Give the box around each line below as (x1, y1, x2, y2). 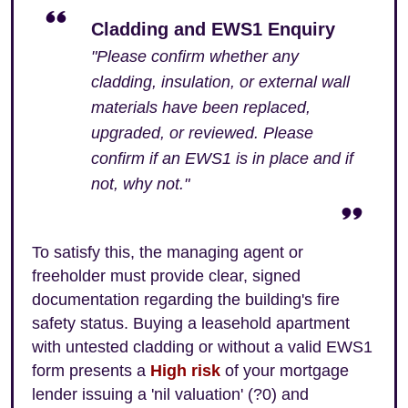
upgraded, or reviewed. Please (91, 124, 313, 142)
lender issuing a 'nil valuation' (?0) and (32, 385, 309, 403)
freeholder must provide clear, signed (32, 267, 301, 285)
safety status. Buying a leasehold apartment (32, 314, 350, 332)
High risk (150, 362, 220, 380)
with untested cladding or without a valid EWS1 (32, 338, 372, 356)
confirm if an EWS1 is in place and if (91, 149, 353, 168)
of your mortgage (220, 362, 349, 380)
